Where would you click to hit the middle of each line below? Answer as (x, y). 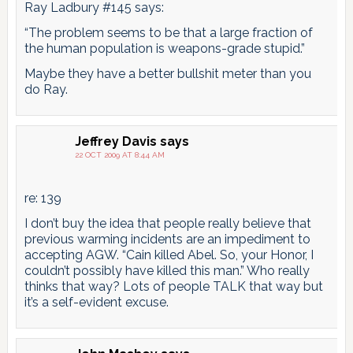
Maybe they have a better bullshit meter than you (167, 73)
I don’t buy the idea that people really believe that (167, 223)
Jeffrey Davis (115, 141)
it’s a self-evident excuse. (96, 302)
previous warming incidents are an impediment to (167, 239)
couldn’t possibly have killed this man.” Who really (167, 270)
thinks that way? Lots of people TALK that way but (173, 286)
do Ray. (46, 89)
